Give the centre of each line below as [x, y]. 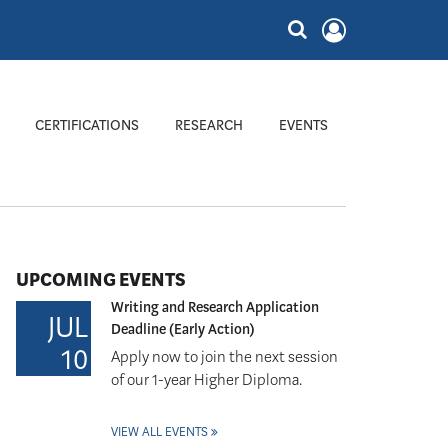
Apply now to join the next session [224, 357]
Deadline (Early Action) [183, 329]
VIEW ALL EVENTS [159, 431]
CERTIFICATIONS [87, 125]
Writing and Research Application [215, 307]
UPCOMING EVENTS [101, 279]
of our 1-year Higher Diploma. [206, 380]
